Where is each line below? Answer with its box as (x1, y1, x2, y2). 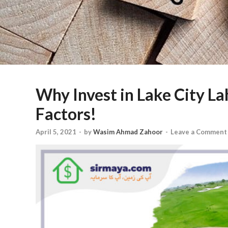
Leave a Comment (170, 127, 227, 136)
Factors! (36, 103, 96, 124)
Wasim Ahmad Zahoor (93, 127, 163, 136)
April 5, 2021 (36, 127, 76, 136)
